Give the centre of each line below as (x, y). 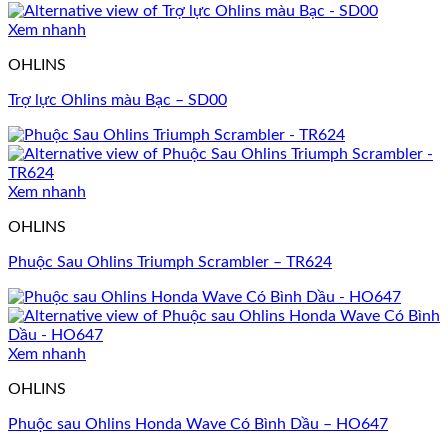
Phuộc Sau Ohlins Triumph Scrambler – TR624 (170, 262)
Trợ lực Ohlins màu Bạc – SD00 (117, 100)
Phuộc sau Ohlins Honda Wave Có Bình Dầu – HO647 (198, 424)
